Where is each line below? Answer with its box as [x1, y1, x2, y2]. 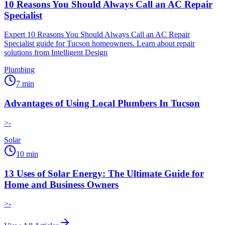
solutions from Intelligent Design [4, 48, 107, 57]
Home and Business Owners [4, 179, 119, 190]
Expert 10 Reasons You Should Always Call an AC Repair [4, 30, 190, 39]
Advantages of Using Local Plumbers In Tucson [4, 98, 200, 109]
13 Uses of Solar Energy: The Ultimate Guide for [4, 168, 204, 179]
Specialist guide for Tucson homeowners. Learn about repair [4, 39, 195, 48]
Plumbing [4, 65, 35, 74]
